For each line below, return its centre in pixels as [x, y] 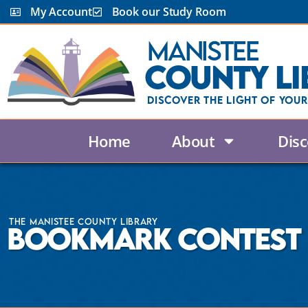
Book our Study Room [169, 12]
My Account [61, 12]
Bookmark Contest [154, 239]
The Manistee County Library [84, 222]
